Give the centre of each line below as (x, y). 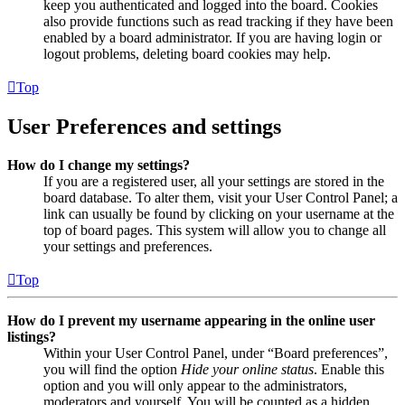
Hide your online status (247, 369)
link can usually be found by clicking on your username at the (219, 213)
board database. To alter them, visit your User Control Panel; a (221, 197)
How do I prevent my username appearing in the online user (191, 320)
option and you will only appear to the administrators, (195, 385)
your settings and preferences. (128, 246)
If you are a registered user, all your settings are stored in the (214, 181)
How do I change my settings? (99, 165)
